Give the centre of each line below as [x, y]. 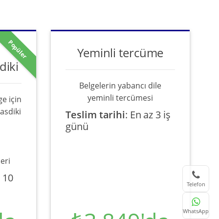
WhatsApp [196, 211]
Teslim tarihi [96, 115]
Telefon [196, 184]
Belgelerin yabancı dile [120, 86]
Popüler [18, 49]
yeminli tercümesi [120, 98]
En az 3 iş [150, 115]
